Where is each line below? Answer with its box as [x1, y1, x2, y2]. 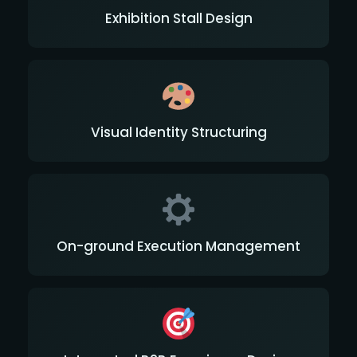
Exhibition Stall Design [104, 8, 253, 28]
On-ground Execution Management [57, 236, 300, 256]
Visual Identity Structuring [90, 122, 267, 142]
